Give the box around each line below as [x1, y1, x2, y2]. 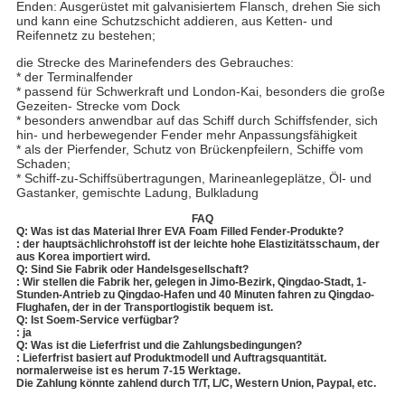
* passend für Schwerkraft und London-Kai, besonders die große [15, 84, 385, 99]
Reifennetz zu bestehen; [15, 28, 155, 43]
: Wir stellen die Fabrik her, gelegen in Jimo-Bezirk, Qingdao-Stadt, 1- [15, 276, 366, 289]
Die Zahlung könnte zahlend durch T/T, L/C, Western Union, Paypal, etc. [15, 377, 376, 391]
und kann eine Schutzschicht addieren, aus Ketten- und [15, 14, 333, 29]
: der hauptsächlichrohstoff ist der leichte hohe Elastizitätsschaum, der [15, 238, 380, 251]
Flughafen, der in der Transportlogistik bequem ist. [15, 301, 273, 315]
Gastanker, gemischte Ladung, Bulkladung [15, 185, 259, 201]
